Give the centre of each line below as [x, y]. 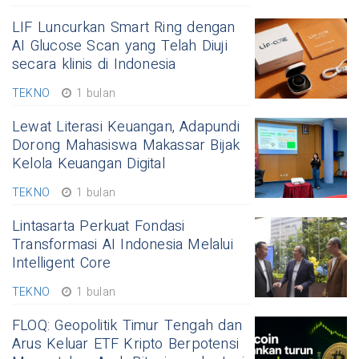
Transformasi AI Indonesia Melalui [123, 245]
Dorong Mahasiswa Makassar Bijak [126, 146]
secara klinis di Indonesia [94, 65]
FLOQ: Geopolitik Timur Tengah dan [127, 326]
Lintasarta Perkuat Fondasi [99, 227]
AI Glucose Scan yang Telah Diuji [120, 46]
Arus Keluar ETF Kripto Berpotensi [125, 345]
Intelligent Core [62, 264]
